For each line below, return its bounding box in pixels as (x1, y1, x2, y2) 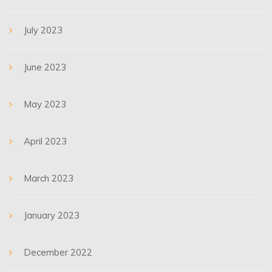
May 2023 (24, 98, 66, 110)
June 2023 (24, 61, 66, 73)
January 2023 (24, 209, 80, 221)
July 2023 (24, 24, 63, 36)
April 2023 (24, 135, 67, 147)
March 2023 (24, 172, 73, 184)
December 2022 (24, 246, 92, 258)
